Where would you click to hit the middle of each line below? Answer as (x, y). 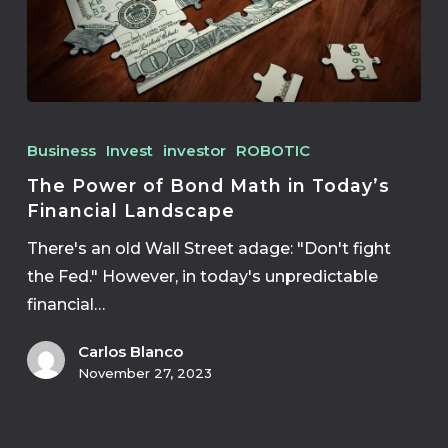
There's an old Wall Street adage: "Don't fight (208, 248)
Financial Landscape (130, 210)
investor (194, 150)
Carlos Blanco (130, 351)
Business (61, 150)
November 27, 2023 (144, 372)
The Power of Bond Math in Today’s (208, 185)
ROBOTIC (272, 150)
